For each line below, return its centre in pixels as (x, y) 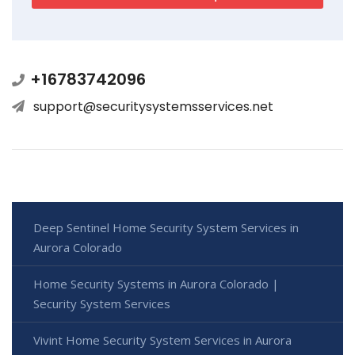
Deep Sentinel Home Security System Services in (166, 228)
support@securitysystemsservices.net (153, 107)
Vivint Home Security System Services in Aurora (162, 340)
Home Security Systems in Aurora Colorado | (156, 284)
